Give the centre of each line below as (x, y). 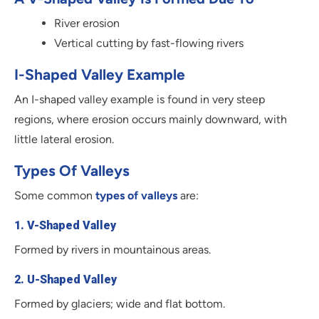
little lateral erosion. (64, 140)
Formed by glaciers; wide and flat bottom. (120, 304)
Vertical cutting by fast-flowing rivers (149, 43)
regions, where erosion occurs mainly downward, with (151, 120)
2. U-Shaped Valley (66, 280)
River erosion (87, 23)
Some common (55, 196)
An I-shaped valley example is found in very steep (140, 100)
